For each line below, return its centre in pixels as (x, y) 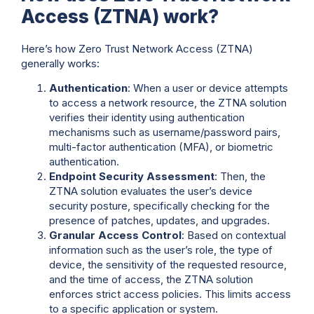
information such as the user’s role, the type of (161, 250)
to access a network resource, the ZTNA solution (168, 103)
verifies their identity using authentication (147, 117)
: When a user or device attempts (208, 88)
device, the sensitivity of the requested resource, (168, 265)
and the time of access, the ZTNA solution (151, 279)
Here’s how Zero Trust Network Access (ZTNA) (137, 48)
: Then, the (240, 176)
